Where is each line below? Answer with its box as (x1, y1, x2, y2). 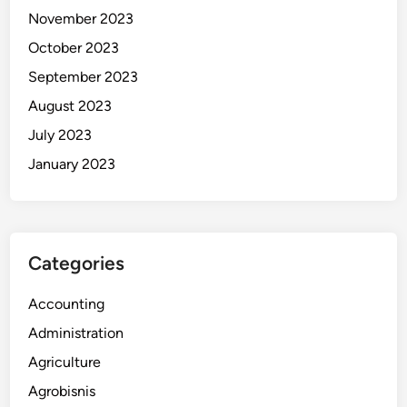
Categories (28, 252, 125, 275)
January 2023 (28, 155, 116, 174)
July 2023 (28, 126, 93, 144)
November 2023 (28, 10, 134, 28)
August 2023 (28, 97, 113, 115)
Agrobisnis (28, 382, 96, 401)
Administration (28, 324, 124, 342)
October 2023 (28, 39, 120, 57)
